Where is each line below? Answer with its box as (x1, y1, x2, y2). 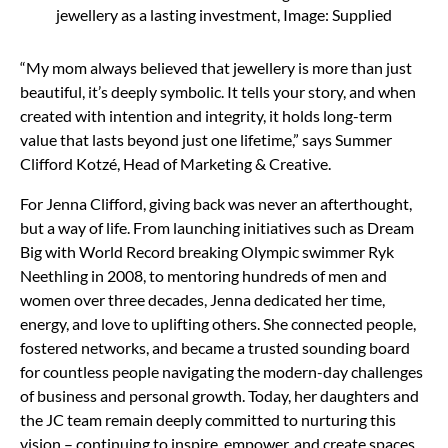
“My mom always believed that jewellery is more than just (20, 57, 412, 77)
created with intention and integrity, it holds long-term (20, 105, 392, 125)
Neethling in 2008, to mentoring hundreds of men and (20, 265, 387, 285)
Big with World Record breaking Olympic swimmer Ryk (20, 241, 394, 261)
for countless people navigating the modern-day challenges (20, 361, 423, 381)
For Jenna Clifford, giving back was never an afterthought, (20, 193, 412, 213)
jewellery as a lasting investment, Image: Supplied (56, 4, 392, 24)
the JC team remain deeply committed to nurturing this (20, 409, 396, 429)
